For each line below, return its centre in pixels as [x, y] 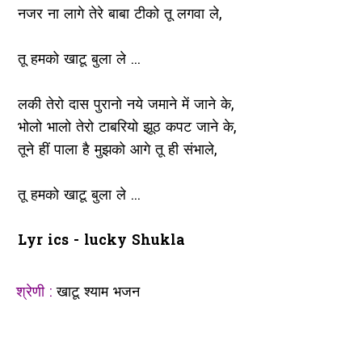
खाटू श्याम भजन [96, 293]
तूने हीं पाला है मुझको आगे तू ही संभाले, [117, 151]
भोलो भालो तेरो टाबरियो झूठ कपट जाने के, [126, 128]
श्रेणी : [34, 293]
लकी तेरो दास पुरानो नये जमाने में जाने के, [125, 106]
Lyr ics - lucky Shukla [101, 242]
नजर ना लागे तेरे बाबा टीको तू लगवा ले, [119, 15]
